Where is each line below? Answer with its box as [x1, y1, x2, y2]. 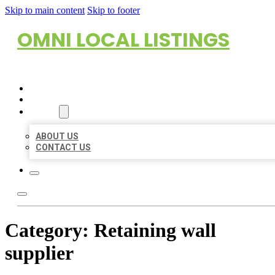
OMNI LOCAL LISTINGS [17, 26, 230, 53]
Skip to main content [5, 5, 85, 15]
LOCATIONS [29, 95, 78, 104]
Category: [5, 219, 94, 242]
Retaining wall [94, 219, 216, 242]
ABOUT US [36, 131, 79, 141]
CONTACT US [36, 142, 91, 152]
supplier [5, 242, 74, 265]
